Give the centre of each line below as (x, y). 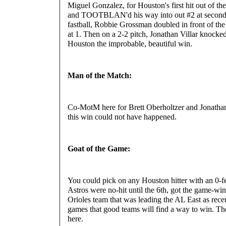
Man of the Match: (100, 75)
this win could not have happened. (122, 117)
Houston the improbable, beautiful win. (130, 43)
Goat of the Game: (99, 148)
